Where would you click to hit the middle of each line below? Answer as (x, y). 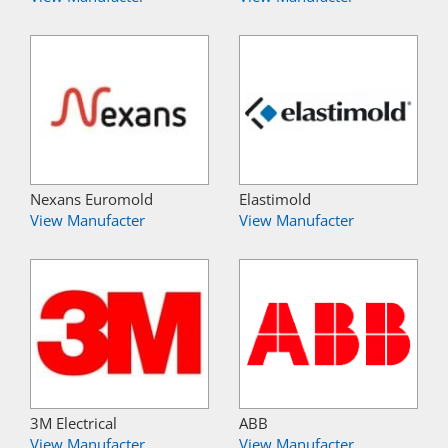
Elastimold (275, 198)
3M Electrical (73, 422)
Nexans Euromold (91, 198)
